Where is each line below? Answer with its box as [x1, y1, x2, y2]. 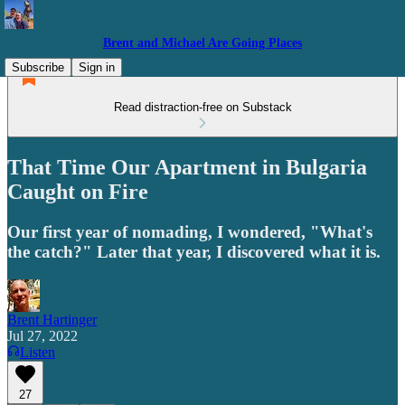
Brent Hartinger [7, 311, 97, 327]
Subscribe [12, 61, 64, 74]
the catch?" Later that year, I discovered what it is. [7, 241, 381, 261]
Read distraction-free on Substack [113, 100, 292, 114]
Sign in [79, 61, 115, 74]
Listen [20, 344, 55, 360]
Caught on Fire [7, 179, 148, 203]
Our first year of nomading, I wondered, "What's [7, 221, 372, 241]
